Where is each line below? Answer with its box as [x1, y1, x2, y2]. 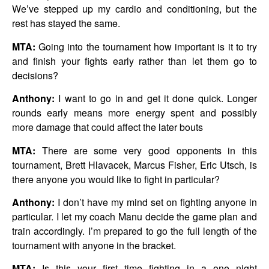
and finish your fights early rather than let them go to [12, 53, 257, 68]
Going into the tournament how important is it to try [35, 39, 257, 53]
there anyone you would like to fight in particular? [12, 172, 220, 186]
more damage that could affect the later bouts [12, 120, 203, 134]
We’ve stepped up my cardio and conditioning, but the [12, 2, 257, 16]
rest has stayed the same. [12, 16, 120, 31]
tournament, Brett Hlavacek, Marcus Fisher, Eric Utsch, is [12, 157, 257, 172]
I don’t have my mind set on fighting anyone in [55, 195, 257, 209]
